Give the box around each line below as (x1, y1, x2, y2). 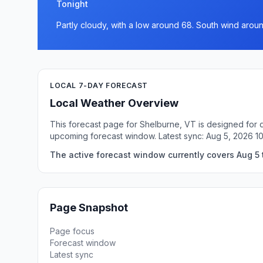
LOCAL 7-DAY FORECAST (50, 81, 148, 90)
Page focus (50, 226, 95, 236)
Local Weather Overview (50, 97, 178, 109)
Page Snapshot (50, 201, 128, 214)
